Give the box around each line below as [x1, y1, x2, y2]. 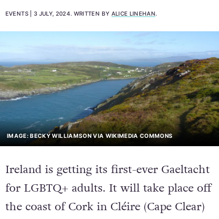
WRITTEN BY [73, 10, 111, 18]
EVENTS [5, 10, 28, 18]
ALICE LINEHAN [111, 10, 156, 18]
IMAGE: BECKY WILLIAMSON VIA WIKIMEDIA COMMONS [7, 132, 173, 140]
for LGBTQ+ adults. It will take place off [5, 180, 211, 196]
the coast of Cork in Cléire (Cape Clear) [5, 198, 205, 215]
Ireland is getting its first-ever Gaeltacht [5, 161, 210, 177]
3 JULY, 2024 [33, 10, 71, 18]
